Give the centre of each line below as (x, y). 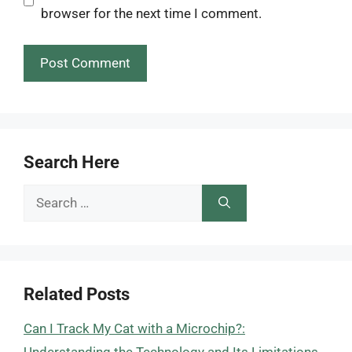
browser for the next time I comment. (151, 13)
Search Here (71, 162)
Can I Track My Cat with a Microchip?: (134, 328)
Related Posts (77, 294)
